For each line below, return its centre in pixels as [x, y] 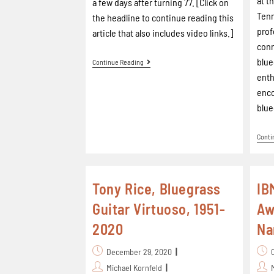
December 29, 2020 [139, 252]
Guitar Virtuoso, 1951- [159, 209]
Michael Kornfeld [134, 268]
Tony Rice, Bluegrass [157, 189]
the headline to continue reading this [163, 17]
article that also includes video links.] [163, 33]
